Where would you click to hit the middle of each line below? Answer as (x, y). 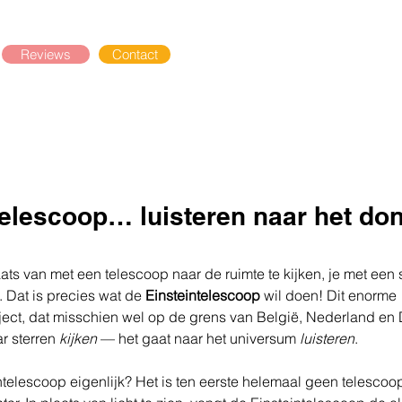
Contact (135, 54)
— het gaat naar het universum (198, 338)
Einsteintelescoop (203, 295)
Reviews (46, 54)
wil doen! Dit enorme (330, 295)
